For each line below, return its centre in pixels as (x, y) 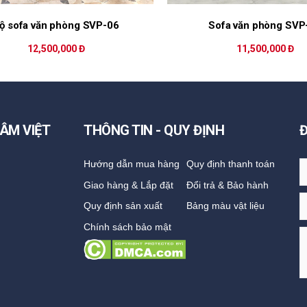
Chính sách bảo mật (128, 227)
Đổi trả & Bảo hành (227, 185)
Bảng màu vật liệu (225, 206)
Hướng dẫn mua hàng (132, 163)
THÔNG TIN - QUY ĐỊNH (154, 130)
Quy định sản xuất (123, 206)
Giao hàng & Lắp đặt (129, 185)
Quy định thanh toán (230, 163)
